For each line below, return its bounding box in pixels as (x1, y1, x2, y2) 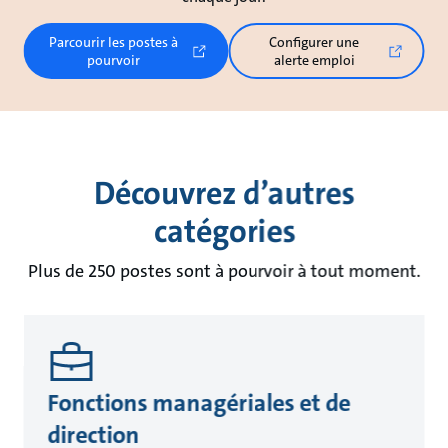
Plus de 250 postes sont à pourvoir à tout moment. (27, 259, 421, 284)
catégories (153, 211, 295, 253)
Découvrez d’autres (93, 173, 355, 215)
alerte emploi (273, 51, 355, 70)
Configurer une (269, 33, 360, 52)
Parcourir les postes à (49, 33, 179, 52)
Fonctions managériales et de (47, 387, 351, 420)
